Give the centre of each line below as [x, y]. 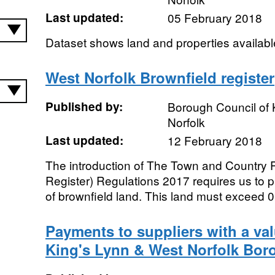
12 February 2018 [215, 140]
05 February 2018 [215, 17]
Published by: [84, 107]
